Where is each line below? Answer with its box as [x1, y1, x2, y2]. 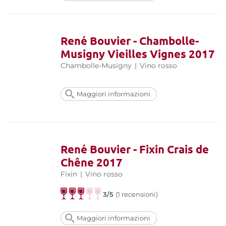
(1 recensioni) [116, 190, 158, 198]
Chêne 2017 [61, 155, 123, 169]
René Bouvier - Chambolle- [61, 33, 199, 47]
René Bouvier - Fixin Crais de [61, 142, 209, 156]
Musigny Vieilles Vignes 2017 [61, 46, 215, 61]
